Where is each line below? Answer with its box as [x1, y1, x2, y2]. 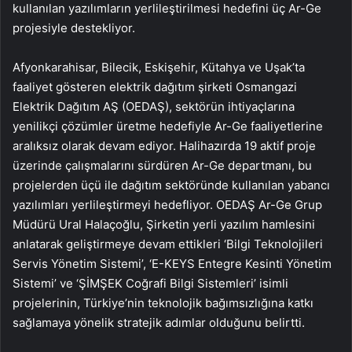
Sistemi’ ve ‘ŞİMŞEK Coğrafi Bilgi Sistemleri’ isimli [13, 276, 288, 291]
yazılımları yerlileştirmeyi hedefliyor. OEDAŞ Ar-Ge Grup [13, 197, 322, 212]
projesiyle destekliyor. [13, 20, 135, 35]
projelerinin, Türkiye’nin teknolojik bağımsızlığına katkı [13, 295, 313, 310]
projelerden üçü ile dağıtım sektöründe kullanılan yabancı [13, 178, 330, 192]
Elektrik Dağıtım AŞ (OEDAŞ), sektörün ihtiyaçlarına [13, 99, 295, 114]
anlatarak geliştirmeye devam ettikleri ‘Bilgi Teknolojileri [13, 236, 323, 251]
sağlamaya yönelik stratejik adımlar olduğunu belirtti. [13, 315, 305, 330]
